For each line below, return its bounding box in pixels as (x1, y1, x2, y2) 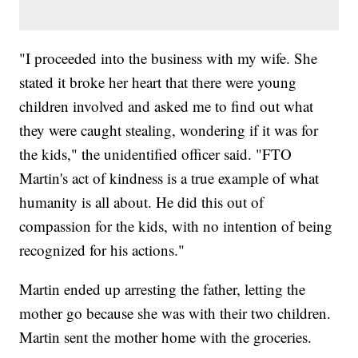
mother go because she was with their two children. (19, 303, 332, 324)
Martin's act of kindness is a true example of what (19, 168, 320, 189)
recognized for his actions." (19, 240, 185, 261)
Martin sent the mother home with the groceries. (19, 327, 312, 348)
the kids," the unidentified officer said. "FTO (19, 144, 292, 165)
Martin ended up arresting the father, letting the (19, 279, 306, 300)
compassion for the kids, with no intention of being (19, 216, 333, 237)
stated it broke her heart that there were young (19, 72, 297, 93)
